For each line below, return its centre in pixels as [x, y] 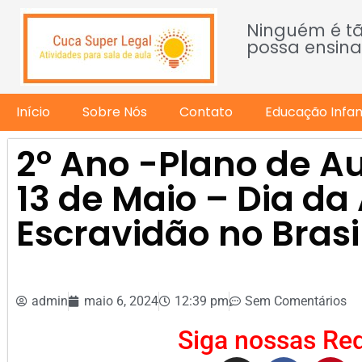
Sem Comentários [296, 301]
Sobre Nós [115, 112]
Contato [206, 112]
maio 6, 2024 [121, 301]
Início [33, 112]
